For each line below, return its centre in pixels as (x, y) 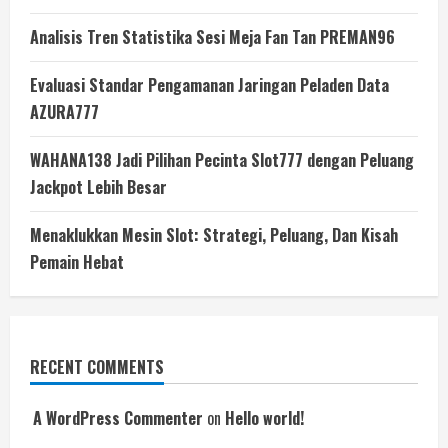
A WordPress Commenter (118, 418)
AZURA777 (64, 112)
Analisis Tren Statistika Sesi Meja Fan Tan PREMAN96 (212, 37)
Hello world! (264, 418)
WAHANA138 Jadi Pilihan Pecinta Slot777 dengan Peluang (222, 160)
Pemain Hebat (77, 262)
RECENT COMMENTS (97, 367)
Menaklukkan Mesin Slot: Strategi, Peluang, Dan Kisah (214, 235)
